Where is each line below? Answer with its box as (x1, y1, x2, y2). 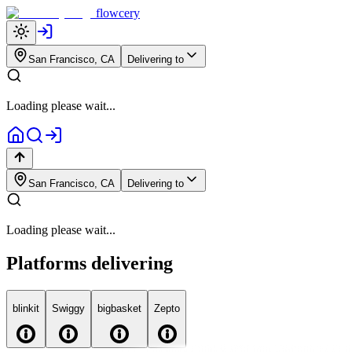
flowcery (96, 6, 140, 20)
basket (111, 302, 141, 315)
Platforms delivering (6, 252, 173, 273)
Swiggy (52, 302, 85, 315)
